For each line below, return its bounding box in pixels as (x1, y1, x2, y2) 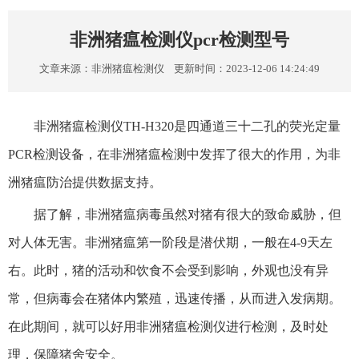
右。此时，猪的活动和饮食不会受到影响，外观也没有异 (8, 264, 329, 278)
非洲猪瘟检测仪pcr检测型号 (70, 30, 289, 50)
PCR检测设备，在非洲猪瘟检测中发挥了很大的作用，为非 (8, 147, 341, 162)
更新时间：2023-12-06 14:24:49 (164, 63, 320, 75)
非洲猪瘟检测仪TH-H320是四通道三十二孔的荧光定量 (34, 119, 341, 134)
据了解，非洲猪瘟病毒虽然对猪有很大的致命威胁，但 (34, 208, 341, 222)
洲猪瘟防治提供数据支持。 (8, 175, 162, 190)
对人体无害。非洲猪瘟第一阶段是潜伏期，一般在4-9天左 (8, 236, 333, 250)
